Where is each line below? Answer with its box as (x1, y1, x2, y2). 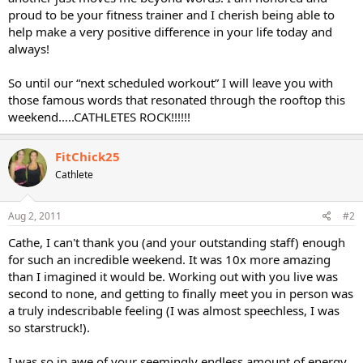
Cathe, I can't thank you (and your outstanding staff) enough (8, 234, 345, 250)
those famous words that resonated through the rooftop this (8, 91, 345, 108)
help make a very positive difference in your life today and (8, 23, 332, 40)
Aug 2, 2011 (8, 209, 62, 223)
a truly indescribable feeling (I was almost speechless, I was (8, 302, 340, 318)
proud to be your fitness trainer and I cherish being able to (8, 6, 335, 23)
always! (8, 40, 49, 57)
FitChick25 (55, 147, 120, 164)
